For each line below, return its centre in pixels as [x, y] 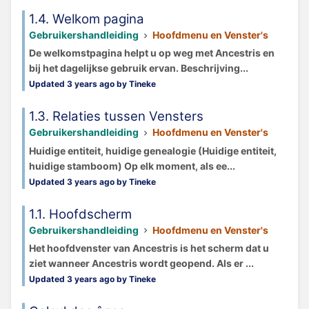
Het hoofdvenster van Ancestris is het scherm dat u [149, 248]
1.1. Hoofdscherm [80, 214]
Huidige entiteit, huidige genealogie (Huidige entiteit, [153, 150]
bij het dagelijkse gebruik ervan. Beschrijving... [139, 68]
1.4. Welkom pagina [87, 19]
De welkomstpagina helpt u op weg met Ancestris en [152, 53]
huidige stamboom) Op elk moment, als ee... [132, 166]
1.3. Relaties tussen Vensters [116, 117]
